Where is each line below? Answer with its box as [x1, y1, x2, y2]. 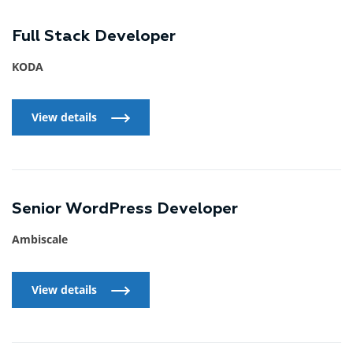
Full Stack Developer [12, 28, 176, 45]
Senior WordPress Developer [12, 201, 238, 217]
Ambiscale [12, 232, 68, 247]
